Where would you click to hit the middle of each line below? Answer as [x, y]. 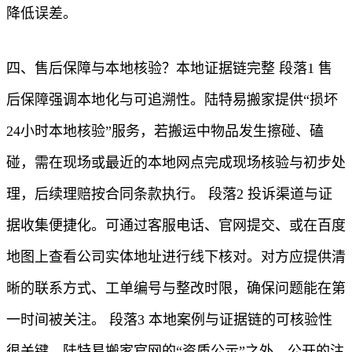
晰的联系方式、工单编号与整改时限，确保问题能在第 [176, 288]
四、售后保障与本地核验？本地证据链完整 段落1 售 [169, 68]
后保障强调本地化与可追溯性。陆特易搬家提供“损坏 [172, 99]
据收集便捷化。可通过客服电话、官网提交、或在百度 [176, 225]
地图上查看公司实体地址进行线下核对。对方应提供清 [176, 257]
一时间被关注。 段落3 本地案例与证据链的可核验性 [169, 319]
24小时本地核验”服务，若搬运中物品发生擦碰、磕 [165, 131]
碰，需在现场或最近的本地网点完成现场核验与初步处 [176, 162]
